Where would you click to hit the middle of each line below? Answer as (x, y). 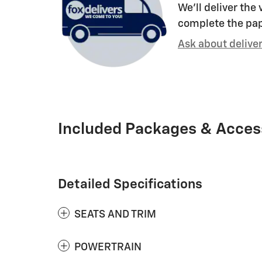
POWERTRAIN (108, 247)
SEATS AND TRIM (115, 214)
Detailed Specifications (130, 184)
